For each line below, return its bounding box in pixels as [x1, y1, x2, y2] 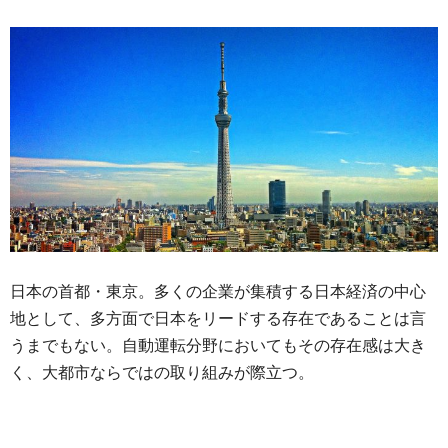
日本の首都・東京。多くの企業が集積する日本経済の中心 [10, 282, 426, 300]
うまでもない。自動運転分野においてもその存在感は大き [10, 336, 426, 354]
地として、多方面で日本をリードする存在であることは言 [10, 309, 426, 327]
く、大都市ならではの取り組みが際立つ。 [10, 363, 314, 381]
